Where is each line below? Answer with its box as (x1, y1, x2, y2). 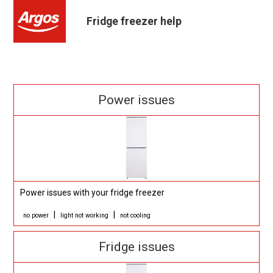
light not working (60, 211, 109, 219)
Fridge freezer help (87, 15, 182, 27)
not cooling (120, 211, 151, 219)
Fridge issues (98, 239, 175, 255)
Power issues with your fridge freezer (20, 187, 165, 197)
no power (23, 211, 49, 219)
